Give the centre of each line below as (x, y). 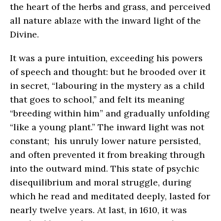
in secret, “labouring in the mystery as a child (107, 85)
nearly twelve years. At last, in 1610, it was (98, 210)
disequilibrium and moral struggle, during (101, 182)
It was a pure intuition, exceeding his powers (106, 58)
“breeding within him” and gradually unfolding (110, 113)
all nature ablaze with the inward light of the (105, 20)
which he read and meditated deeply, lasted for (110, 196)
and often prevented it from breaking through (107, 154)
